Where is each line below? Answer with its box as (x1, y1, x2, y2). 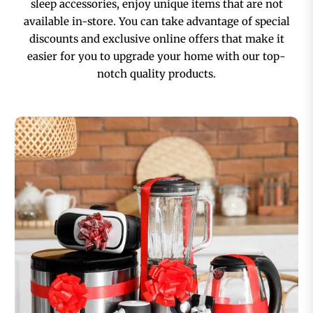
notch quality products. (97, 67, 216, 81)
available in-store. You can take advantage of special (23, 15, 290, 29)
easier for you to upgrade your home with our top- (27, 50, 286, 64)
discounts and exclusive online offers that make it (29, 32, 284, 46)
